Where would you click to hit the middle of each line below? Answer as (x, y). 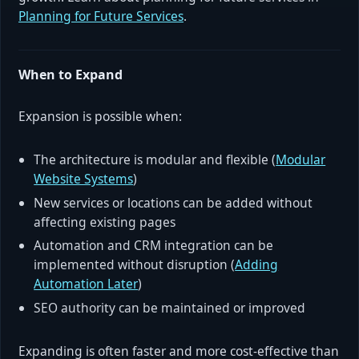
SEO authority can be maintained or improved (170, 308)
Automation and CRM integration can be (154, 246)
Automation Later (86, 284)
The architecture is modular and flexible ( (155, 160)
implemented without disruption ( (135, 265)
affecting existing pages (105, 222)
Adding (257, 265)
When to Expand (71, 75)
